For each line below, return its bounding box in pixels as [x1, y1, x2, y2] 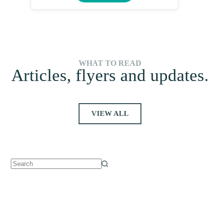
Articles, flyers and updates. [11, 65, 209, 85]
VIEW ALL [91, 109, 129, 117]
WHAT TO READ [79, 58, 141, 67]
